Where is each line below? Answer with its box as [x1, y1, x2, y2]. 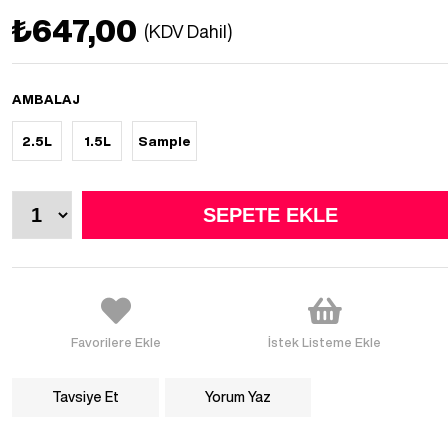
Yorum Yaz [205, 390, 271, 404]
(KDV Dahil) [144, 22, 232, 40]
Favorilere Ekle [71, 336, 162, 349]
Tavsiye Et [52, 390, 119, 404]
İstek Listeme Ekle [268, 336, 382, 349]
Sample [138, 135, 191, 148]
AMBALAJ [12, 93, 80, 106]
